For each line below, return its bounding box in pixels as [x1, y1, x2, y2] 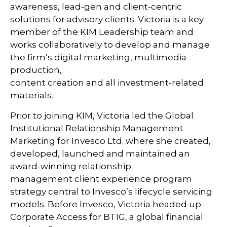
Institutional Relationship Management [10, 123, 183, 133]
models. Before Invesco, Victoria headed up [10, 199, 201, 209]
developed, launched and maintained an [10, 148, 190, 159]
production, [10, 64, 62, 75]
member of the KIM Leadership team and [10, 26, 194, 37]
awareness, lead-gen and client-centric [10, 1, 182, 12]
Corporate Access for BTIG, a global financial [10, 211, 203, 222]
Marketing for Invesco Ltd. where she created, [10, 135, 211, 146]
